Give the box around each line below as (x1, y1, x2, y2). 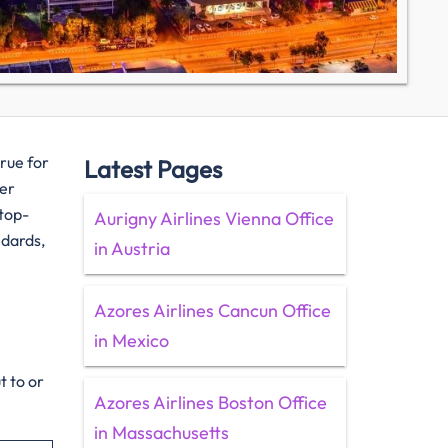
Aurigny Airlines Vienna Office (93, 207, 334, 230)
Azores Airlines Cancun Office (93, 299, 331, 322)
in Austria (93, 237, 170, 260)
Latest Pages (83, 154, 222, 184)
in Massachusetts (93, 421, 229, 444)
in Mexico (93, 329, 169, 352)
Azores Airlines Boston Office (93, 391, 327, 414)
